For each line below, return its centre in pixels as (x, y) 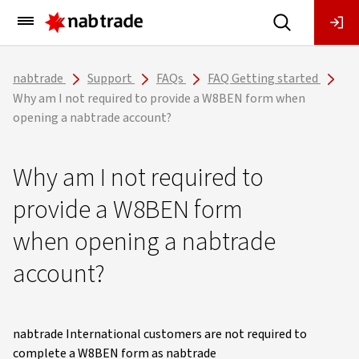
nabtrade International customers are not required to (160, 334)
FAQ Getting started (263, 79)
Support (110, 79)
